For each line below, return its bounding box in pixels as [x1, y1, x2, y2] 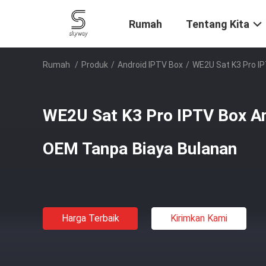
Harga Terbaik [61, 213, 119, 224]
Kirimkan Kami [170, 213, 227, 224]
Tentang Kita [186, 18, 249, 31]
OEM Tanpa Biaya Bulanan [43, 139, 237, 159]
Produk [81, 60, 108, 69]
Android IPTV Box [118, 60, 183, 69]
